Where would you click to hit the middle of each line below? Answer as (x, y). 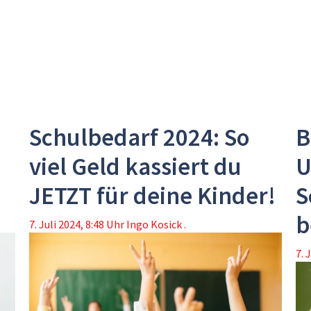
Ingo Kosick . (157, 224)
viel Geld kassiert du (136, 166)
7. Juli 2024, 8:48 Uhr (77, 224)
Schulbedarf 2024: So (140, 137)
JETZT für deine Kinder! (153, 195)
